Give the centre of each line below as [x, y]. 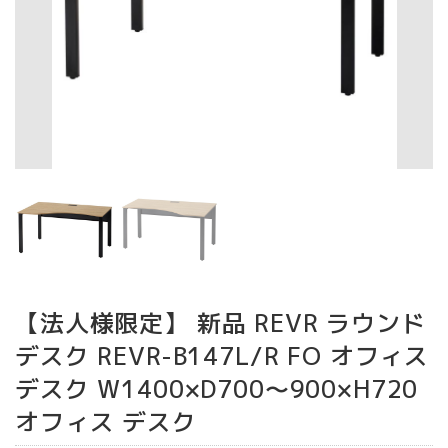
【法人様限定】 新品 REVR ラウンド [220, 323]
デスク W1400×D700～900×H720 [217, 389]
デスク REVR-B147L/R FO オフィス [222, 356]
